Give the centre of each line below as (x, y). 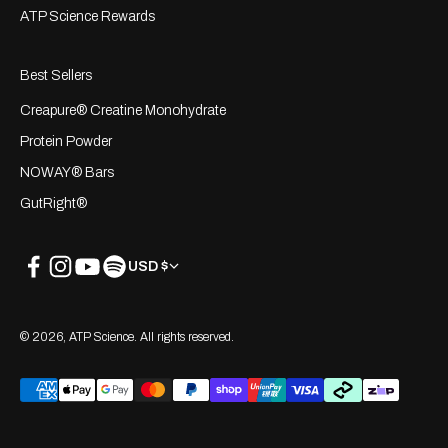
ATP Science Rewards (87, 17)
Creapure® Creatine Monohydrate (123, 111)
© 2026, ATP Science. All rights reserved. (127, 337)
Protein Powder (66, 142)
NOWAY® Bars (67, 173)
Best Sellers (56, 76)
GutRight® (53, 204)
